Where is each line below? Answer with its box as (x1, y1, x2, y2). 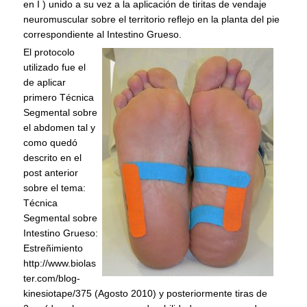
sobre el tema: (23, 182, 86, 194)
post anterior (23, 167, 79, 179)
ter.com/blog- (23, 273, 81, 284)
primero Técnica (23, 92, 95, 103)
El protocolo (23, 47, 75, 58)
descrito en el (23, 152, 82, 164)
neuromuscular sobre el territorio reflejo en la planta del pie (23, 14, 280, 25)
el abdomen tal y (23, 122, 96, 134)
